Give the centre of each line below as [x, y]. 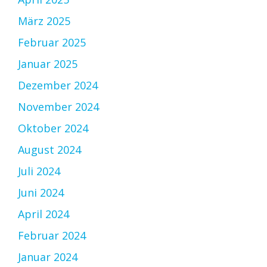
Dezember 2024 [58, 86]
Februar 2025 [52, 43]
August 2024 [49, 150]
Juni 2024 [41, 193]
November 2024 [58, 107]
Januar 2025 [48, 64]
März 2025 [44, 21]
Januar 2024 [48, 257]
